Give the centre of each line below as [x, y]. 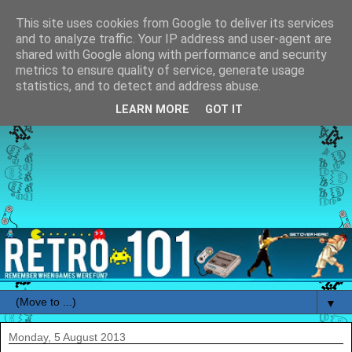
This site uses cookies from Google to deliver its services [175, 23]
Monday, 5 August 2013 [67, 337]
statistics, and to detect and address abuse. [138, 86]
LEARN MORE [152, 110]
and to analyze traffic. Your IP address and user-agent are [174, 39]
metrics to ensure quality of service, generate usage [160, 70]
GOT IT [224, 110]
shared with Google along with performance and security [171, 55]
